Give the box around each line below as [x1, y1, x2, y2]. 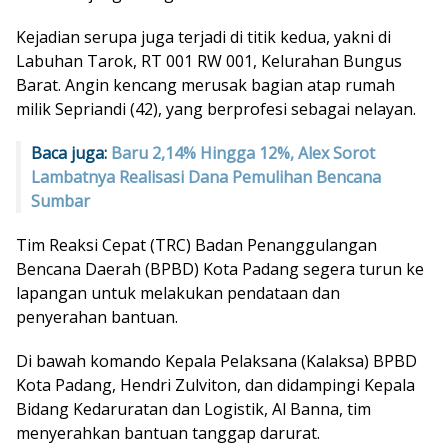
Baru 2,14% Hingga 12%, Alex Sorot [111, 142, 375, 165]
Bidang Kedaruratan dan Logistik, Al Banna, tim [16, 398, 371, 421]
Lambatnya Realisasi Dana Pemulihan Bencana [31, 166, 381, 189]
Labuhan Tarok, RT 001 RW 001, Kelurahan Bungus [16, 50, 402, 73]
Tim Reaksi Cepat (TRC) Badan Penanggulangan [16, 234, 377, 257]
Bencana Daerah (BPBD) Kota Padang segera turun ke [16, 258, 424, 281]
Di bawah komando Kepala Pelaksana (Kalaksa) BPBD [16, 350, 417, 373]
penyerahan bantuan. [16, 306, 178, 329]
